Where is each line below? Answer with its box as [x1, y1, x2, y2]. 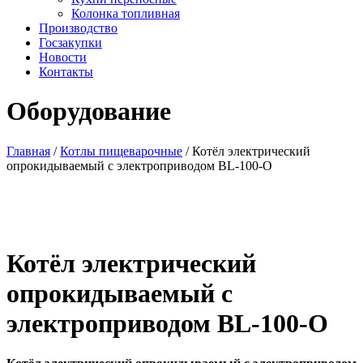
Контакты [39, 65, 93, 79]
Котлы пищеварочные [60, 143, 182, 158]
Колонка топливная [71, 6, 180, 20]
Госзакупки [39, 36, 102, 49]
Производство [39, 21, 117, 35]
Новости [39, 50, 87, 64]
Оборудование [6, 96, 171, 126]
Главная [6, 143, 50, 158]
